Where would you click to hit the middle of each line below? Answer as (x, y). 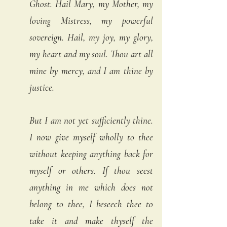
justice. (43, 87)
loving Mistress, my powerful (91, 20)
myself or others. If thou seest (91, 170)
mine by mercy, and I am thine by (91, 70)
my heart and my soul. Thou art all (91, 54)
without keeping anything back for (91, 154)
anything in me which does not (91, 187)
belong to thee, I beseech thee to (91, 204)
